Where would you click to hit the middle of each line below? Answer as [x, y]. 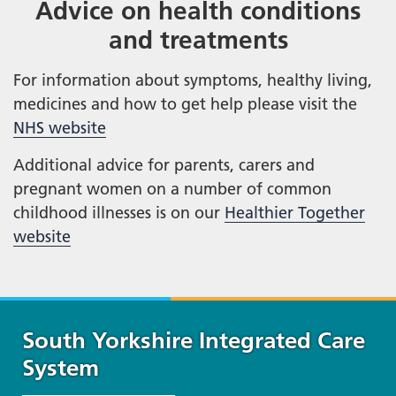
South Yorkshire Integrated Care [194, 340]
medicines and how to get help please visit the [185, 103]
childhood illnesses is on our [119, 212]
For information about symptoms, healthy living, [193, 80]
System [61, 367]
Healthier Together [295, 212]
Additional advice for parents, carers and [164, 164]
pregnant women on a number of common [172, 188]
